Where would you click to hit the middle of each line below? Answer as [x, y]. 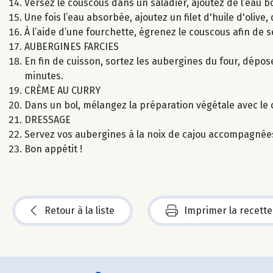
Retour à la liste [80, 210]
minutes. [44, 76]
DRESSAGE [48, 119]
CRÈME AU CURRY [62, 90]
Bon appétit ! [53, 149]
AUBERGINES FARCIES [72, 46]
